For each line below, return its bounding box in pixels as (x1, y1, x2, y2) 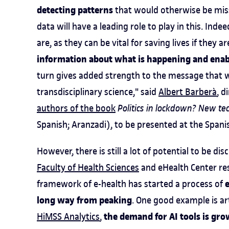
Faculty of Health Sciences (37, 162, 139, 173)
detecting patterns (37, 3, 115, 17)
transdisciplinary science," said (37, 86, 158, 98)
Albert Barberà (158, 86, 217, 98)
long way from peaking (37, 193, 132, 208)
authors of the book (37, 102, 116, 114)
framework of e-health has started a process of (37, 178, 225, 190)
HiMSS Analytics (37, 211, 100, 222)
